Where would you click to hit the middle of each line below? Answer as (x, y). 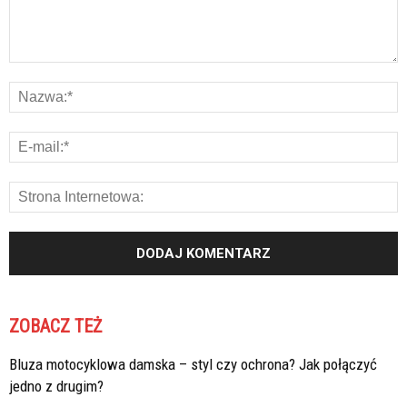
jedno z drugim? (56, 387)
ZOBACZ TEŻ (55, 327)
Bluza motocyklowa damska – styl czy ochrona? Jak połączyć (193, 365)
